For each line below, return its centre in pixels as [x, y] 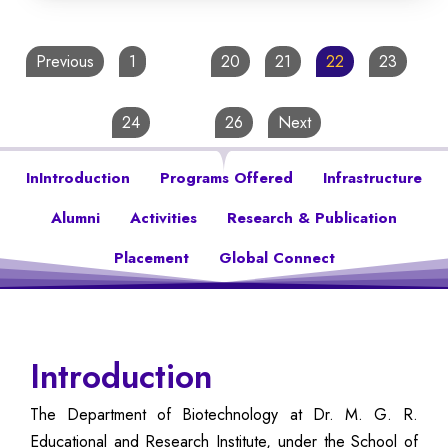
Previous [65, 61]
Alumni [75, 217]
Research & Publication [312, 217]
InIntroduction [78, 177]
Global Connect [276, 257]
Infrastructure [372, 177]
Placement [151, 257]
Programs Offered [226, 177]
